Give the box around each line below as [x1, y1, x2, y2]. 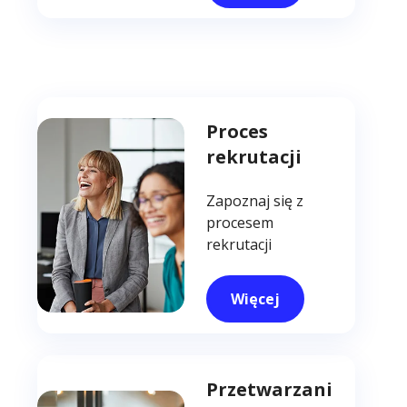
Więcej [231, 289, 281, 310]
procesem [206, 213, 274, 233]
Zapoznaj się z [206, 191, 304, 212]
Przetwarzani [206, 376, 333, 402]
